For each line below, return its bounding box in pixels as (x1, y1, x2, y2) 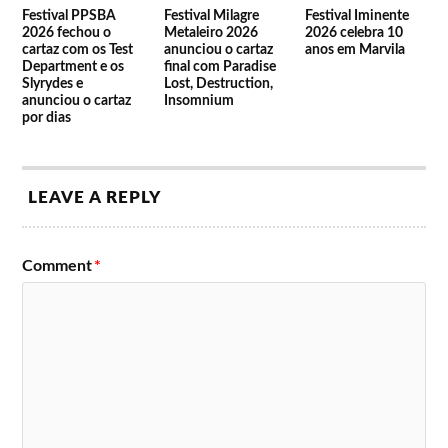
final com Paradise (163, 59, 276, 75)
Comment (22, 258, 93, 275)
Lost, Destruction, (163, 76, 273, 92)
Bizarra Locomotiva (233, 2, 355, 20)
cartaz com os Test (22, 42, 134, 58)
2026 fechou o (22, 25, 112, 41)
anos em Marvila (304, 42, 405, 58)
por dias (22, 110, 72, 126)
